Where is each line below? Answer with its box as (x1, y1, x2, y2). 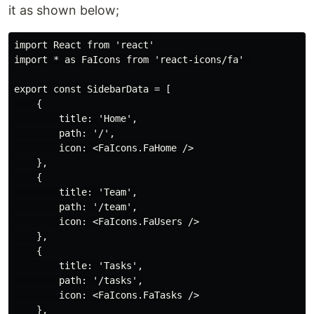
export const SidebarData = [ (14, 83, 171, 95)
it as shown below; (8, 2, 119, 18)
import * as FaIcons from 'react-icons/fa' (14, 53, 250, 65)
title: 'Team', (14, 186, 137, 198)
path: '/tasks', (14, 274, 143, 286)
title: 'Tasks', (14, 259, 143, 271)
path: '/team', (14, 200, 137, 212)
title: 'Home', (14, 112, 137, 124)
